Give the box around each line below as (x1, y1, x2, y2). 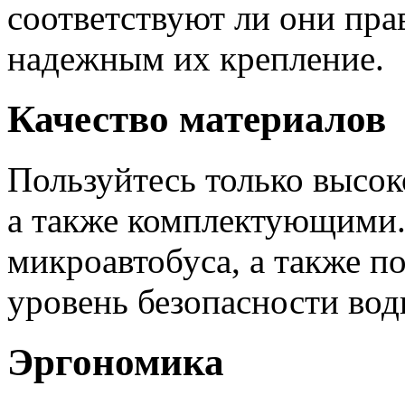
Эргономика (7, 341, 224, 384)
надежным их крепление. (7, 39, 384, 79)
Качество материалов (7, 98, 386, 141)
